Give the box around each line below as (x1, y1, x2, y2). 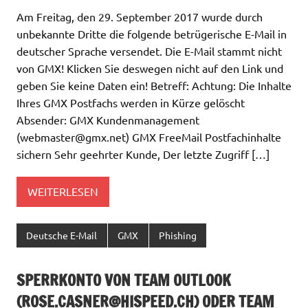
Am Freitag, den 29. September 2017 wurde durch (16, 9, 263, 23)
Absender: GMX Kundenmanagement (16, 112, 199, 126)
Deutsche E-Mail (26, 229, 98, 242)
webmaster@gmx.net (20, 129, 126, 144)
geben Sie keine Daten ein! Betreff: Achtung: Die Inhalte (16, 78, 291, 92)
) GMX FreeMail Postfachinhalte (126, 129, 281, 144)
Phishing (158, 229, 197, 242)
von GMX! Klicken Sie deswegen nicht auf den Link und (16, 60, 283, 75)
